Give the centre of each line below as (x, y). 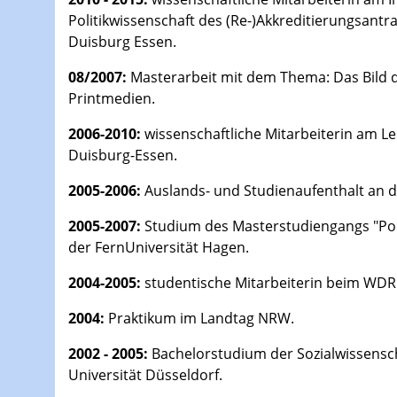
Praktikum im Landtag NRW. (199, 319)
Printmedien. (112, 99)
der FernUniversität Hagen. (159, 248)
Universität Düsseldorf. (145, 375)
